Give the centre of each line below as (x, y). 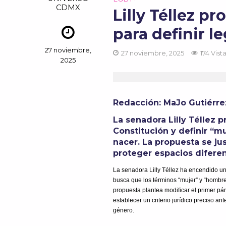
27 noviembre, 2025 (153, 53)
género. (125, 211)
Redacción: (138, 103)
